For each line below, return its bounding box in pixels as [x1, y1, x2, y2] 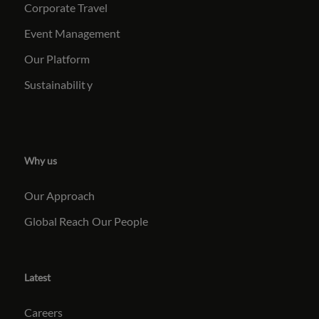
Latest [24, 271, 51, 283]
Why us [24, 154, 58, 167]
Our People [92, 214, 149, 228]
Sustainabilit [24, 77, 86, 91]
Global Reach [24, 214, 90, 228]
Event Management [24, 26, 121, 40]
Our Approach [24, 188, 95, 202]
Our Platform [24, 51, 90, 66]
